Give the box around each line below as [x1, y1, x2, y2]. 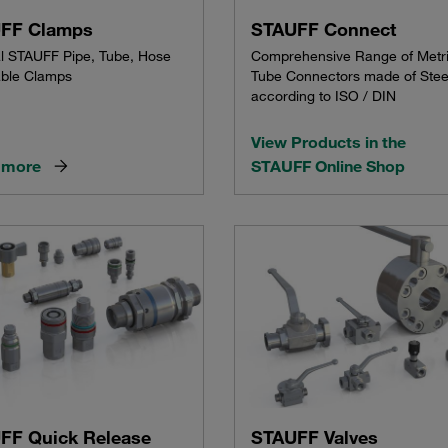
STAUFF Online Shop [250, 156, 405, 177]
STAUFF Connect [250, 18, 396, 41]
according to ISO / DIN [250, 87, 396, 106]
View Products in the [250, 132, 406, 153]
